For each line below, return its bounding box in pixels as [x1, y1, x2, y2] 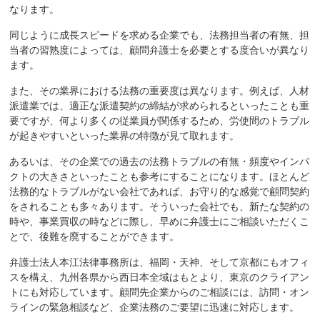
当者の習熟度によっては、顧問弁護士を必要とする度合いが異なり [9, 44, 310, 56]
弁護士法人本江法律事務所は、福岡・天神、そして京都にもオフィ [9, 256, 310, 268]
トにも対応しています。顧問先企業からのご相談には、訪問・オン [9, 286, 310, 298]
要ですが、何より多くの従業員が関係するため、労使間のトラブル [9, 114, 310, 126]
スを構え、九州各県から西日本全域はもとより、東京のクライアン [9, 271, 310, 283]
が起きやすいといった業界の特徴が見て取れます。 [9, 129, 240, 141]
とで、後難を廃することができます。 [9, 230, 180, 242]
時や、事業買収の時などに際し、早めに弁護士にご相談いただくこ [9, 215, 310, 227]
